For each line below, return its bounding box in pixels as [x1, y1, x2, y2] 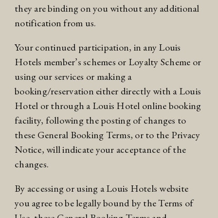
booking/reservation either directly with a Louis [15, 84, 201, 97]
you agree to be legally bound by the [15, 196, 159, 209]
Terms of [158, 196, 194, 209]
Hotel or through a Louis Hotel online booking [15, 99, 201, 112]
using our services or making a [15, 70, 132, 83]
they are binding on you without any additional [15, 1, 200, 15]
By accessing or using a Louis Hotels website [15, 182, 188, 195]
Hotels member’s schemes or [15, 55, 128, 68]
